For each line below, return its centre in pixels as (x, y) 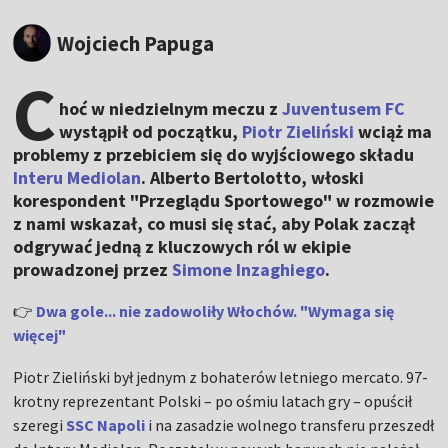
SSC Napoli (106, 425)
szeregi (40, 425)
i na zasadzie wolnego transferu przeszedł (290, 425)
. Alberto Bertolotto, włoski (253, 178)
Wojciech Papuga (136, 43)
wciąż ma (393, 132)
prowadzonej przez (93, 270)
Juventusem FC (344, 109)
